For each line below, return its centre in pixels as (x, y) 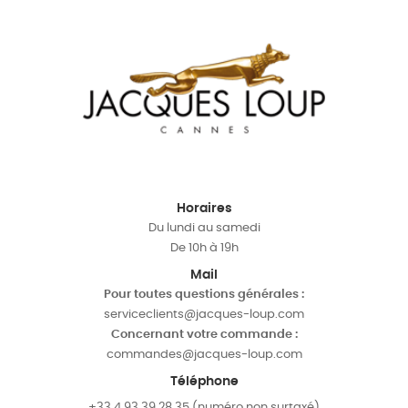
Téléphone (204, 382)
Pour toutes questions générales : (204, 295)
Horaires (204, 209)
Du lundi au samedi (204, 229)
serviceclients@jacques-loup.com (204, 315)
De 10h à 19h (204, 249)
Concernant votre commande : (204, 335)
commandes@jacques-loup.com (204, 355)
